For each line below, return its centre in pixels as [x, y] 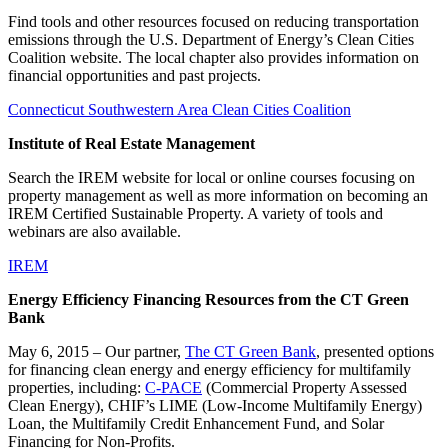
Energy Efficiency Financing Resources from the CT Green [208, 300]
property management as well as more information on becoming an [218, 196]
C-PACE [173, 388]
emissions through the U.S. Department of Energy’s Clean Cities [211, 40]
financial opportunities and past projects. [134, 76]
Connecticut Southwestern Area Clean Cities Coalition [179, 110]
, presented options [375, 352]
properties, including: [76, 388]
